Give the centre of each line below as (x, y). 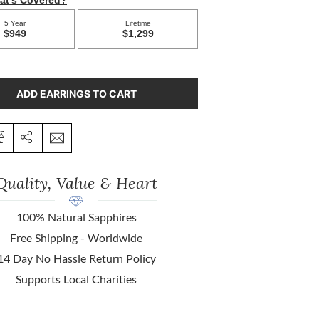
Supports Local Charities (77, 279)
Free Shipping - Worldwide (77, 238)
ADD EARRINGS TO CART (76, 94)
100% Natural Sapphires (76, 217)
